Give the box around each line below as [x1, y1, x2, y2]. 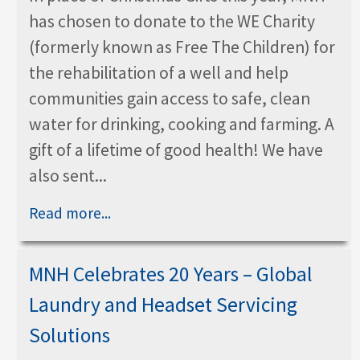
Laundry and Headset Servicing [29, 291, 297, 317]
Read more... [29, 202, 111, 223]
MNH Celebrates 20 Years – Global [29, 260, 313, 287]
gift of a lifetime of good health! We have [29, 138, 323, 161]
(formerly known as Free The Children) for [29, 35, 335, 58]
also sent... [29, 164, 107, 186]
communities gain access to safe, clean [29, 87, 310, 109]
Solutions [29, 321, 110, 348]
